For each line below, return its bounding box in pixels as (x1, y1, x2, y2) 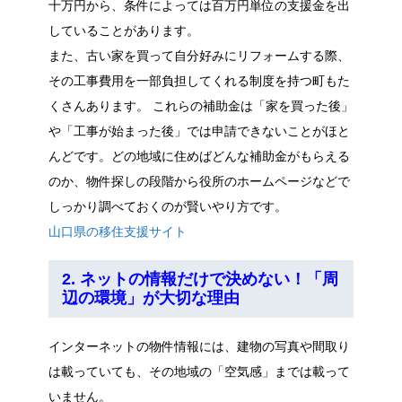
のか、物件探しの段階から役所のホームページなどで (48, 173, 350, 188)
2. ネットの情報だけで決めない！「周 (62, 269, 338, 288)
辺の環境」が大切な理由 (62, 288, 240, 307)
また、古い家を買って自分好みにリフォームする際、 (48, 48, 350, 63)
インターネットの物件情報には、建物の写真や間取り (48, 339, 350, 354)
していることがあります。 (48, 22, 199, 38)
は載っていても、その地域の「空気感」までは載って (48, 364, 350, 380)
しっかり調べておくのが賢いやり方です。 (48, 198, 287, 214)
